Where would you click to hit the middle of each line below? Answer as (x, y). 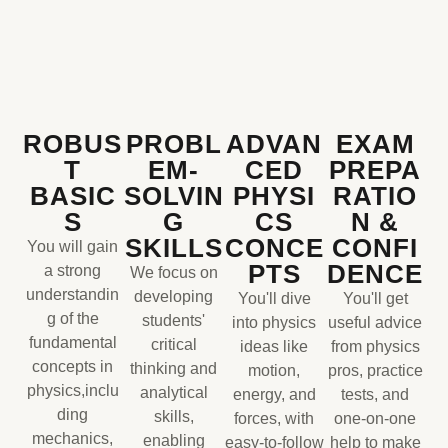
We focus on (173, 273)
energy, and (274, 395)
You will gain (73, 247)
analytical (173, 393)
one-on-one (375, 419)
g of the (72, 319)
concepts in (73, 367)
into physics (274, 323)
